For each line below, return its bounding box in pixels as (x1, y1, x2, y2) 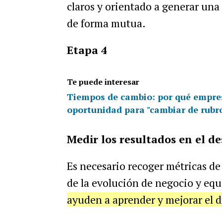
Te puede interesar (66, 76, 139, 87)
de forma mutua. (66, 16, 148, 30)
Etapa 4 (66, 43, 107, 57)
